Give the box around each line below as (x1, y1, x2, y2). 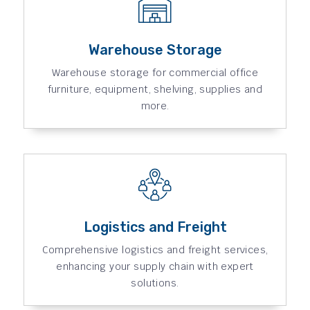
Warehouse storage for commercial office (51, 66, 259, 79)
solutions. (131, 276, 179, 289)
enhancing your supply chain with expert (56, 259, 254, 273)
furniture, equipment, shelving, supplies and (47, 82, 263, 95)
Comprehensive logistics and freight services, (42, 243, 268, 256)
